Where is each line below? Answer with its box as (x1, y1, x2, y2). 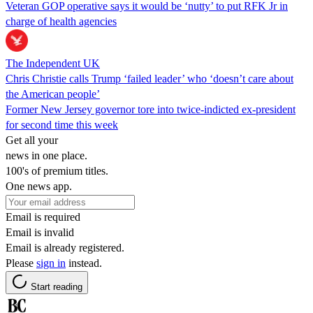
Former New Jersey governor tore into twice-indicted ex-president (6, 103, 296, 115)
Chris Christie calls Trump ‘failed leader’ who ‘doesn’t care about (6, 72, 293, 85)
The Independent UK (6, 57, 100, 69)
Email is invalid (6, 226, 74, 238)
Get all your (6, 133, 58, 146)
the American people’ (6, 87, 100, 100)
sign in (36, 256, 66, 269)
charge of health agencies (6, 15, 117, 27)
